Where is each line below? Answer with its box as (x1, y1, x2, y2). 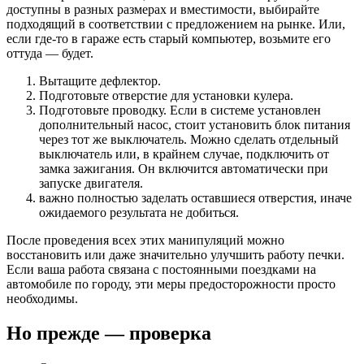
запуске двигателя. (39, 176, 143, 190)
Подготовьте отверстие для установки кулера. (39, 89, 293, 102)
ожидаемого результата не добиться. (39, 206, 239, 219)
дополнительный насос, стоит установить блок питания (39, 118, 350, 132)
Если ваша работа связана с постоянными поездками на (6, 262, 316, 276)
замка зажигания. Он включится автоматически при (39, 162, 328, 175)
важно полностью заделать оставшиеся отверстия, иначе (39, 191, 352, 205)
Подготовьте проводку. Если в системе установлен (39, 103, 321, 117)
